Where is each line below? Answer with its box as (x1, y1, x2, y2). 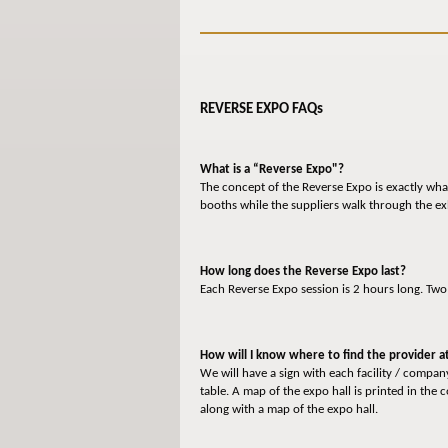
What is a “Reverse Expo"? (199, 163, 344, 177)
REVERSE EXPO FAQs (199, 102, 323, 118)
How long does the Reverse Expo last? (199, 265, 406, 279)
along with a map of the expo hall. (199, 403, 378, 417)
